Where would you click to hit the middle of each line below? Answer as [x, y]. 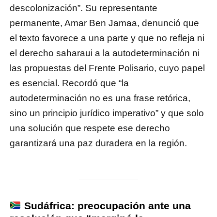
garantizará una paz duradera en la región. [98, 143]
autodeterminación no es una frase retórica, [100, 98]
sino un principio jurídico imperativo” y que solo [107, 113]
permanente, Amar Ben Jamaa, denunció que [104, 23]
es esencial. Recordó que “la [69, 83]
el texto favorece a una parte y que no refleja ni [107, 38]
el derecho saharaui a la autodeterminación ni [105, 53]
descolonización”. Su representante [84, 8]
